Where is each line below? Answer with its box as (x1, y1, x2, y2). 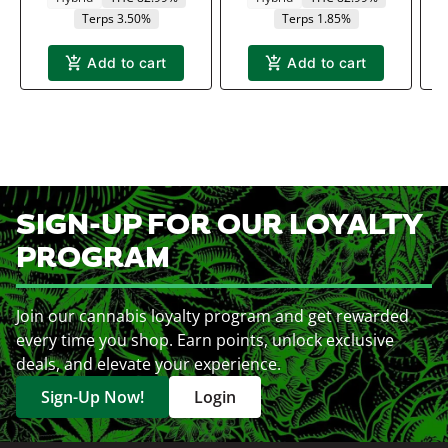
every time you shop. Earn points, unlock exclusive (16, 328, 394, 351)
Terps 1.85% (281, 9, 351, 27)
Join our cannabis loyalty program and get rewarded (16, 304, 409, 327)
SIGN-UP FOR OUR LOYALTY (16, 205, 422, 246)
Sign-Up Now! (41, 385, 144, 408)
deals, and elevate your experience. (16, 352, 281, 375)
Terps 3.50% (81, 9, 151, 27)
